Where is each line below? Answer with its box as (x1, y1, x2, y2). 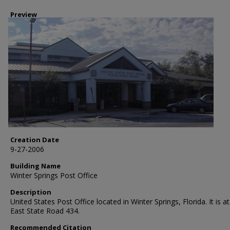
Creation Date (10, 135, 59, 144)
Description (10, 187, 51, 197)
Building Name (10, 161, 61, 170)
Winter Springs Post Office (10, 170, 98, 180)
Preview (10, 10, 37, 19)
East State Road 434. (10, 206, 80, 216)
